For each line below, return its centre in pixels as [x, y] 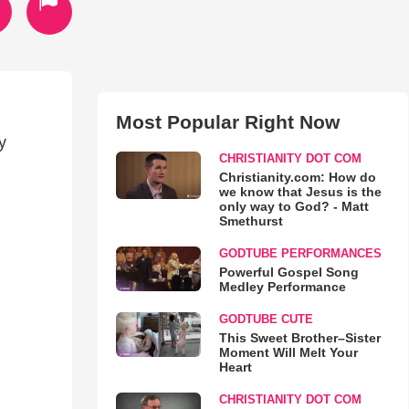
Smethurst [251, 221]
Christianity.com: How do [297, 177]
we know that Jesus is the [300, 192]
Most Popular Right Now [227, 122]
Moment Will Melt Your [288, 352]
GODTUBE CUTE [266, 319]
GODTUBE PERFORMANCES [300, 253]
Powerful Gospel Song [288, 272]
